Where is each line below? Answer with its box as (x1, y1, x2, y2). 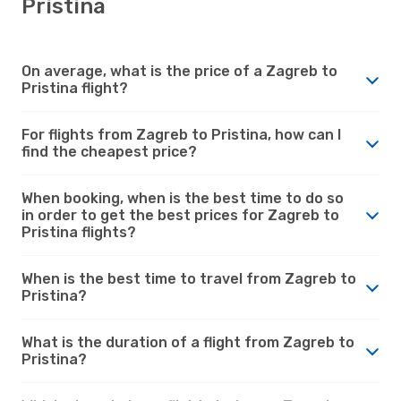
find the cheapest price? (21, 142, 197, 160)
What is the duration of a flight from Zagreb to (21, 333, 354, 351)
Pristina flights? (21, 223, 136, 241)
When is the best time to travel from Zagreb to (21, 269, 356, 287)
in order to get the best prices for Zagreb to (21, 206, 339, 224)
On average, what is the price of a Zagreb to (21, 62, 337, 80)
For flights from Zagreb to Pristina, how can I (21, 125, 341, 143)
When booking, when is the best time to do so (21, 189, 344, 207)
